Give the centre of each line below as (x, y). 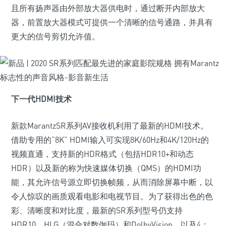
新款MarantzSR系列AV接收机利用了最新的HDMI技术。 (110, 126)
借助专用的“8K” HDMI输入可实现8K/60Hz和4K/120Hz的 (110, 140)
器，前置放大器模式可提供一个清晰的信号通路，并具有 (112, 22)
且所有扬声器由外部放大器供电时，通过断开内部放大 (108, 8)
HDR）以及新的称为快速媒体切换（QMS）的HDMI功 (106, 168)
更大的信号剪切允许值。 (55, 36)
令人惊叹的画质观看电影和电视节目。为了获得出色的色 (112, 196)
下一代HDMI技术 (41, 99)
